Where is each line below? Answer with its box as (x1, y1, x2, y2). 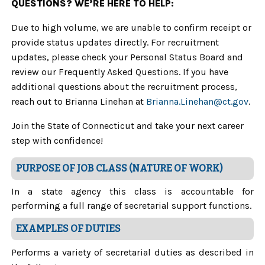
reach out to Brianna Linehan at (11, 96, 146, 107)
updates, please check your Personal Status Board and (11, 51, 243, 63)
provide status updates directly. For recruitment (11, 37, 219, 48)
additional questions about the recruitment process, (11, 81, 237, 92)
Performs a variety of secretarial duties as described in (11, 247, 254, 258)
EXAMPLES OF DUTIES (16, 223, 121, 234)
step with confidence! (11, 135, 103, 146)
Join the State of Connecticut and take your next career (11, 120, 244, 131)
